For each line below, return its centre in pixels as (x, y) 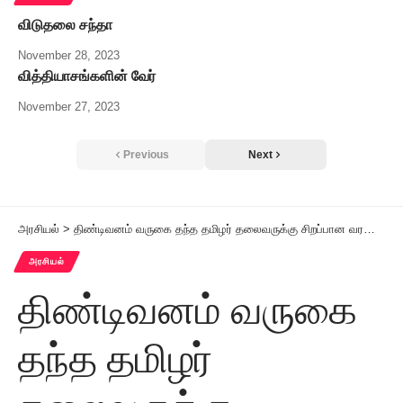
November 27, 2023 (69, 106)
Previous (146, 154)
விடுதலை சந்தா (65, 24)
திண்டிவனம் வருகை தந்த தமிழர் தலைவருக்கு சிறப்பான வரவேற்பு (219, 228)
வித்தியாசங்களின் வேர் (87, 76)
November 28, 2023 (69, 55)
